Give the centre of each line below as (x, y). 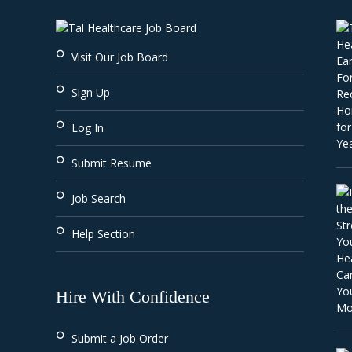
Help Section (104, 234)
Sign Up (91, 92)
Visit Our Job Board (120, 57)
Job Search (99, 198)
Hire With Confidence (133, 297)
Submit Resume (112, 163)
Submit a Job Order (120, 338)
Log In (88, 128)
